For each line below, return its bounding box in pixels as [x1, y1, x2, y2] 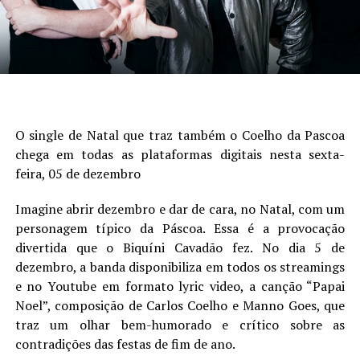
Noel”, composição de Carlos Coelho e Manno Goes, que [14, 296, 346, 314]
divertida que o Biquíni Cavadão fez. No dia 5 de [14, 238, 346, 256]
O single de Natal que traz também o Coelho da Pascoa [14, 125, 346, 144]
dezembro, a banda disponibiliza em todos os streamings [14, 257, 346, 276]
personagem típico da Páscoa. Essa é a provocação [14, 219, 346, 237]
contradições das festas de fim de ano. [14, 334, 235, 353]
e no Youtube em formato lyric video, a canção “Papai [14, 276, 346, 295]
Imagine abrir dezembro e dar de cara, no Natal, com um [14, 199, 346, 218]
